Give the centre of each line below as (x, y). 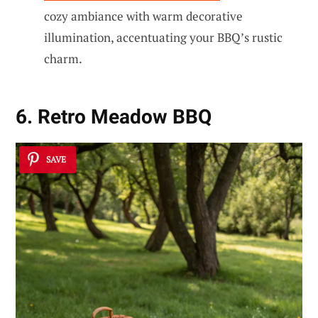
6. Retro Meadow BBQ (114, 117)
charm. (63, 59)
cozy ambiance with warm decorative (143, 16)
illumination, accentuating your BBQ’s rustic (163, 38)
